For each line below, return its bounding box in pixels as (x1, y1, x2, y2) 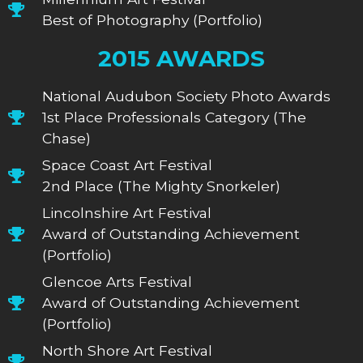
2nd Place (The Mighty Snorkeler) (42, 177, 281, 194)
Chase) (42, 129, 92, 147)
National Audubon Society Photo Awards (42, 87, 331, 105)
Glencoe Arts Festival (42, 272, 193, 290)
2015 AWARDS (97, 44, 265, 72)
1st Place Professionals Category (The (42, 108, 307, 126)
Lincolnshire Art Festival (42, 203, 212, 221)
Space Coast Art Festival (42, 156, 213, 173)
